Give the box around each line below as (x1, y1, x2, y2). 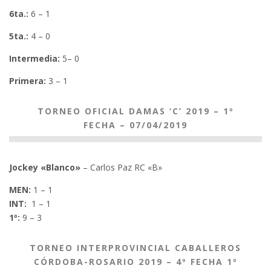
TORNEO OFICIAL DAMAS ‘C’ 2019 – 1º (37, 105, 234, 117)
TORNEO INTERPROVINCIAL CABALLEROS (30, 242, 241, 253)
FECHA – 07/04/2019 (83, 119, 188, 131)
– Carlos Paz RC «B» (80, 162, 162, 173)
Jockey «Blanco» (9, 162, 80, 173)
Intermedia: (9, 53, 60, 64)
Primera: (9, 75, 46, 87)
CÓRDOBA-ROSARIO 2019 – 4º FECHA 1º (33, 256, 238, 267)
